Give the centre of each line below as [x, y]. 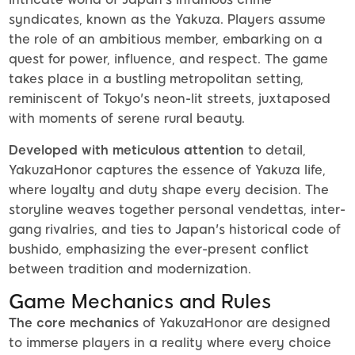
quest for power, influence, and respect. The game [168, 59]
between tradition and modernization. [130, 269]
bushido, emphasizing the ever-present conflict [159, 250]
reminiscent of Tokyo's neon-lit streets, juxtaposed [170, 99]
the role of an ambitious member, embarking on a [166, 40]
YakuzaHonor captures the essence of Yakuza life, [167, 170]
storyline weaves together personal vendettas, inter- [177, 210]
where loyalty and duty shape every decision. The [169, 190]
